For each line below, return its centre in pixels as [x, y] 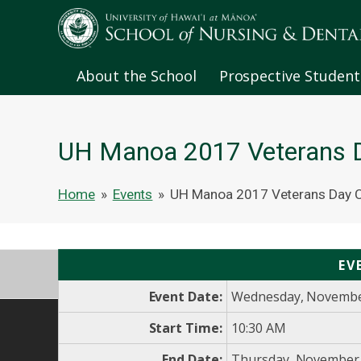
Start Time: [185, 328]
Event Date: [185, 297]
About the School [137, 76]
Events [133, 195]
